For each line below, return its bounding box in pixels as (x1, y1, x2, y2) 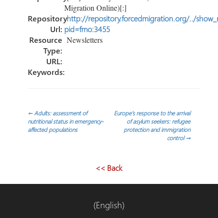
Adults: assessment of (32, 109, 87, 117)
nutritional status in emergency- (27, 117, 104, 125)
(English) (93, 199, 125, 211)
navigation (7, 129, 108, 153)
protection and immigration (124, 125, 191, 133)
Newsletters (64, 34, 103, 45)
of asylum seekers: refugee (127, 117, 191, 125)
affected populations (27, 125, 77, 133)
